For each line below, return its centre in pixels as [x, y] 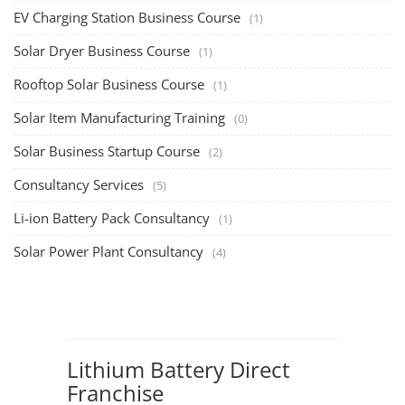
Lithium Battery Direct [179, 370]
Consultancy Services [79, 185]
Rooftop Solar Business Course [109, 85]
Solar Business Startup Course [107, 151]
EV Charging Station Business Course [127, 18]
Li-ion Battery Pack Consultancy [112, 218]
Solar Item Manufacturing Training [119, 118]
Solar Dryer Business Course [102, 51]
